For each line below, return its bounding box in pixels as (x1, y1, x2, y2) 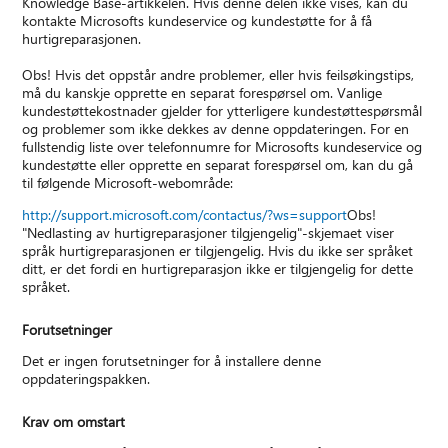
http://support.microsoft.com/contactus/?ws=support (22, 205, 348, 225)
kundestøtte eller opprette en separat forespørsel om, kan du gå (22, 155, 414, 175)
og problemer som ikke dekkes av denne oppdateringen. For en (22, 119, 410, 139)
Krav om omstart (22, 412, 126, 432)
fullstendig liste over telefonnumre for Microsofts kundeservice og (22, 137, 423, 157)
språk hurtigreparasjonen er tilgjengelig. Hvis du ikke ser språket (22, 241, 414, 261)
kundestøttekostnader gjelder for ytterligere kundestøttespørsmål (22, 101, 423, 121)
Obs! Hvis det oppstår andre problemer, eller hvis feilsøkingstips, (22, 65, 415, 85)
